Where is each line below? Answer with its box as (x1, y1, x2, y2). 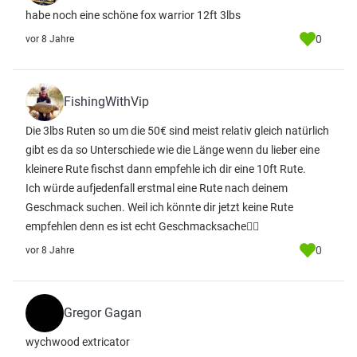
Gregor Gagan (64, 305, 142, 320)
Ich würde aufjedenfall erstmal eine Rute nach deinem (25, 182, 288, 194)
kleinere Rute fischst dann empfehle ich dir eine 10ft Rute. (25, 163, 306, 175)
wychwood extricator (25, 335, 130, 348)
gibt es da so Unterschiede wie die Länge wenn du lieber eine (25, 143, 320, 156)
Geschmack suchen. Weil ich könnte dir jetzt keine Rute (25, 201, 293, 214)
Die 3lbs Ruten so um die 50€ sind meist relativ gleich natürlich (25, 124, 329, 137)
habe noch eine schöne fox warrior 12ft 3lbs (25, 9, 241, 22)
